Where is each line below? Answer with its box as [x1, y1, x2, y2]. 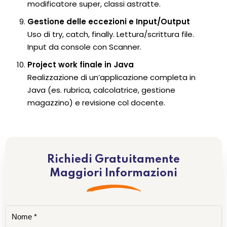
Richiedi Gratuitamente [47, 154, 180, 166]
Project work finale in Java [27, 59, 134, 70]
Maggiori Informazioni [50, 168, 177, 179]
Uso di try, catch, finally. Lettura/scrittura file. [27, 28, 194, 40]
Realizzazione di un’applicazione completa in [27, 71, 196, 83]
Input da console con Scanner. [27, 41, 141, 52]
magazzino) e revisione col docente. [27, 97, 165, 108]
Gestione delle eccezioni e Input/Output [27, 16, 190, 27]
